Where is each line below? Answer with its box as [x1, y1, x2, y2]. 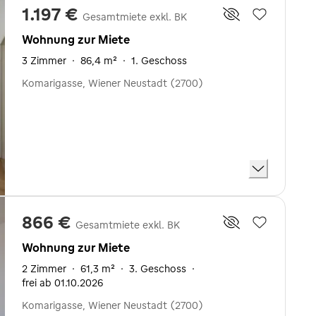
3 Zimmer [22, 54, 66, 67]
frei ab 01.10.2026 [22, 276, 103, 289]
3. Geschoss [129, 262, 186, 275]
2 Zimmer [22, 262, 66, 275]
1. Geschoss [131, 54, 187, 67]
